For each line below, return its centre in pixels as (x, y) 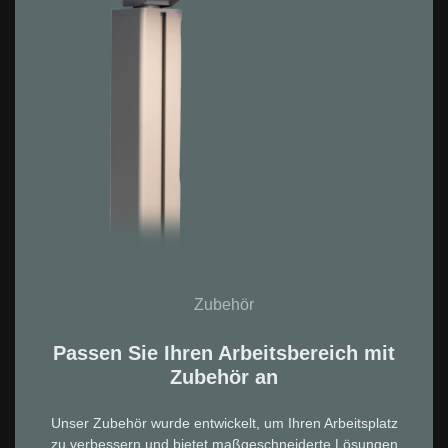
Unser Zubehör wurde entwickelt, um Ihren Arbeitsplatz (224, 422)
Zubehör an (224, 376)
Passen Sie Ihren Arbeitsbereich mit (224, 352)
